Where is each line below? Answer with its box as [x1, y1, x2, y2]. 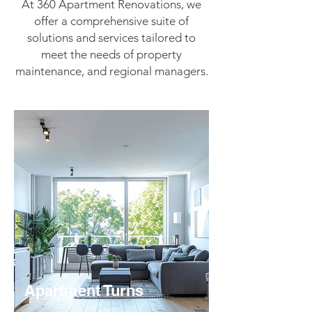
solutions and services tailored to [27, 31, 196, 45]
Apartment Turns [24, 281, 143, 299]
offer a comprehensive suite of [34, 14, 189, 28]
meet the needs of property [41, 47, 182, 61]
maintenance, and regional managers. [15, 64, 208, 78]
